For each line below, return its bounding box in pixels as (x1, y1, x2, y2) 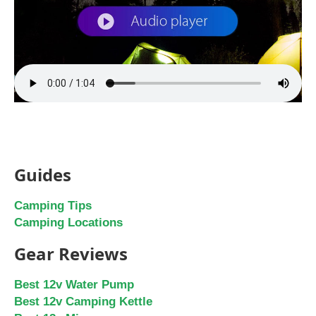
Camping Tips (14, 198, 92, 212)
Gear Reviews (14, 241, 128, 265)
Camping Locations (14, 215, 123, 229)
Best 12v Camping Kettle (14, 294, 152, 308)
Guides (14, 162, 71, 186)
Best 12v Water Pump (14, 277, 134, 291)
